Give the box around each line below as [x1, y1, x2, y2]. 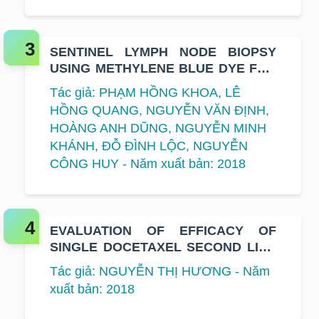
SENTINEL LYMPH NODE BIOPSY [50, 44, 276, 59]
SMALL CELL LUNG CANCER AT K [50, 272, 276, 287]
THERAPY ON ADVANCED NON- [50, 256, 276, 271]
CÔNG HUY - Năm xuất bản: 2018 [50, 156, 246, 171]
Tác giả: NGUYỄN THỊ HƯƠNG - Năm [50, 263, 270, 278]
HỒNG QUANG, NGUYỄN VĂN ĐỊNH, [50, 103, 269, 117]
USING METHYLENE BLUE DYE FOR [50, 61, 276, 75]
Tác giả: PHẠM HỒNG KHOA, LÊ [50, 85, 241, 100]
